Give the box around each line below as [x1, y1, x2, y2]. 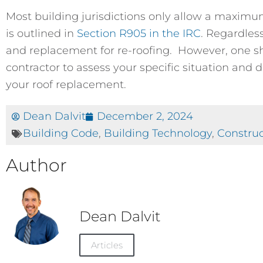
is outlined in [6, 27, 77, 40]
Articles [91, 239, 123, 251]
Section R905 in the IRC [77, 27, 201, 40]
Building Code [23, 127, 99, 140]
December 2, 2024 [97, 110, 193, 123]
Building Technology [104, 127, 212, 140]
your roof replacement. [6, 78, 126, 91]
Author [6, 154, 67, 176]
